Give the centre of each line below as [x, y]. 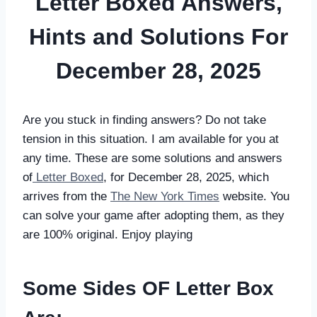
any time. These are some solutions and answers [152, 158]
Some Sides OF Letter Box [148, 288]
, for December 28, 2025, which [186, 177]
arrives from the [67, 196]
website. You [254, 196]
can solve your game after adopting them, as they [154, 215]
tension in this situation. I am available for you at [151, 139]
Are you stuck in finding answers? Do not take [144, 120]
